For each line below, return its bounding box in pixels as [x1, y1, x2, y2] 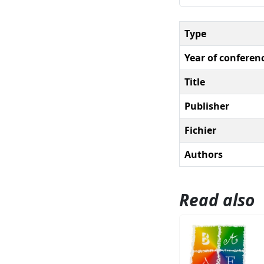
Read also [179, 188, 255, 211]
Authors [184, 147, 223, 161]
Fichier [184, 123, 216, 137]
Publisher [184, 99, 229, 113]
